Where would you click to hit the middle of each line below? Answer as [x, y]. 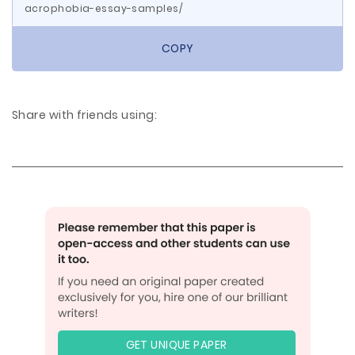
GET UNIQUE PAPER [176, 345]
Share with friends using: [84, 115]
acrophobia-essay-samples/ [103, 8]
